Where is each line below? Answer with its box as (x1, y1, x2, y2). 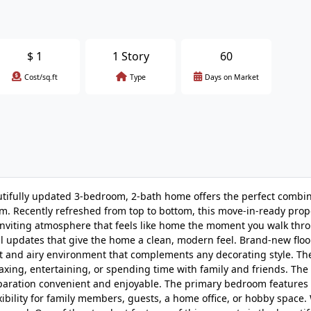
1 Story (112, 49, 149, 64)
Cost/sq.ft (24, 72, 58, 82)
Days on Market (205, 72, 259, 82)
